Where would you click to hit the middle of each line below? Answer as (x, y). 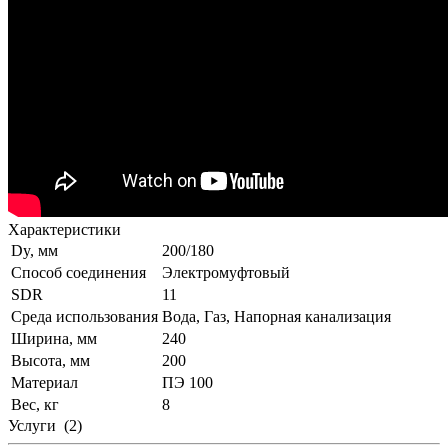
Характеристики (64, 229)
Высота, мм (50, 360)
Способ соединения (78, 272)
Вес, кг (35, 404)
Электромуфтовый (226, 272)
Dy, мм (34, 250)
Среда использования (84, 316)
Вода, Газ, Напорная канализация (276, 316)
